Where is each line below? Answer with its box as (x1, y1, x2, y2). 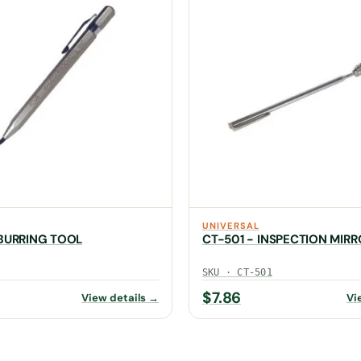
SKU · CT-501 (202, 266, 272, 278)
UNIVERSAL (202, 219, 259, 231)
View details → (81, 290, 159, 305)
